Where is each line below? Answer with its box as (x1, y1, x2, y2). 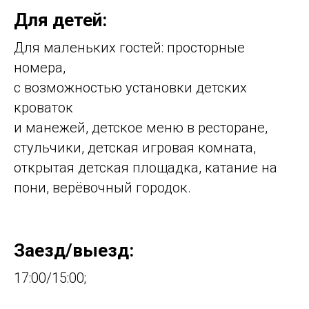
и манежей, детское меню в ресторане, (14, 119, 268, 136)
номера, (14, 59, 66, 76)
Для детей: (14, 9, 107, 30)
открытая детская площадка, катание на (14, 159, 277, 176)
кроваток (14, 99, 73, 116)
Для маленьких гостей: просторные (14, 39, 245, 56)
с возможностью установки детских (14, 79, 247, 96)
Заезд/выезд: (14, 239, 134, 261)
